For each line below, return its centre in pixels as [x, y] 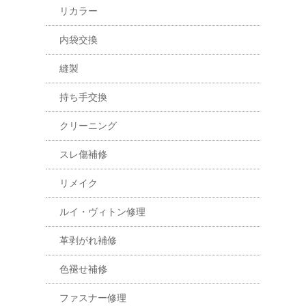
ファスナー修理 [93, 297]
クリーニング [88, 125]
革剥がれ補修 [88, 240]
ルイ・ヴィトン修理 [103, 211]
